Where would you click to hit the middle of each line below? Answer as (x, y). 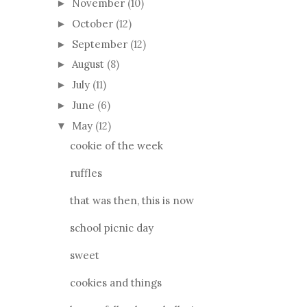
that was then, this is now (132, 201)
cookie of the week (116, 146)
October (94, 23)
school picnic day (111, 228)
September (101, 44)
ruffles (86, 173)
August (89, 64)
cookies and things (115, 283)
